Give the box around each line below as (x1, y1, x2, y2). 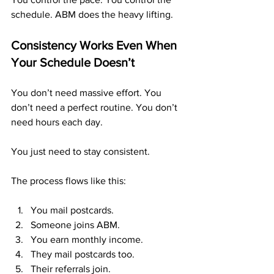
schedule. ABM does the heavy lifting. (11, 9, 173, 20)
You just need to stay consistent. (11, 146, 150, 157)
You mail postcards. (31, 205, 114, 215)
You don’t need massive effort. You (11, 87, 164, 98)
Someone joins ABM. (31, 220, 120, 230)
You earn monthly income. (31, 234, 143, 245)
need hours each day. (11, 117, 103, 127)
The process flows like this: (11, 176, 126, 186)
